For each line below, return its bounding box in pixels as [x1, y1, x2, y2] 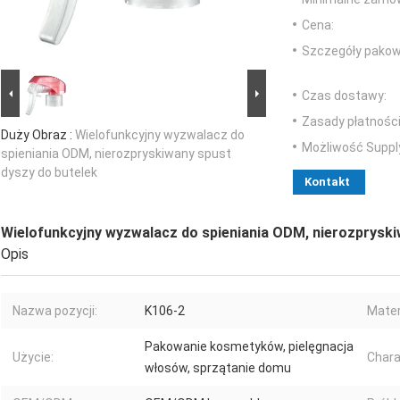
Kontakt [304, 175, 350, 189]
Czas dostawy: [302, 88, 387, 104]
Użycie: [12, 350, 54, 365]
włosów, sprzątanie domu [145, 361, 291, 376]
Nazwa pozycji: [12, 304, 97, 319]
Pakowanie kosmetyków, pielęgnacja [145, 339, 354, 354]
